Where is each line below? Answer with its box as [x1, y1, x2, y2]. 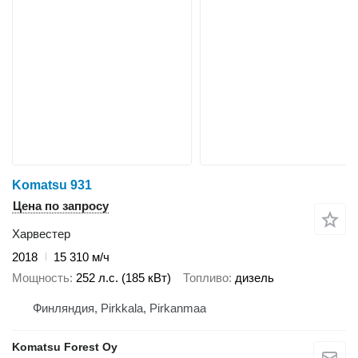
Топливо [183, 271, 229, 285]
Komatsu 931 [12, 177, 92, 192]
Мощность [12, 271, 70, 285]
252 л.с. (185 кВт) [76, 271, 171, 285]
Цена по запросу [13, 198, 109, 213]
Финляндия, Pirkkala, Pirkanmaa [33, 300, 206, 315]
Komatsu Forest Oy [12, 340, 117, 353]
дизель [235, 271, 274, 285]
